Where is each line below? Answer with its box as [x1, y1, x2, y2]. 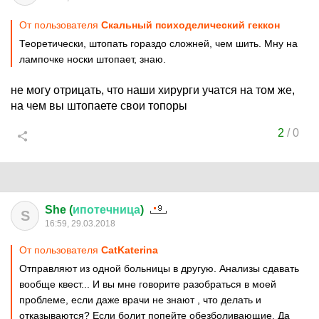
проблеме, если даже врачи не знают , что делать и [19, 294, 261, 305]
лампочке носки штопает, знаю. [19, 53, 166, 65]
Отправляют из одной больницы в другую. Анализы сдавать [19, 263, 299, 274]
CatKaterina [101, 244, 158, 256]
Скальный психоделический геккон [101, 19, 280, 31]
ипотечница [73, 204, 140, 216]
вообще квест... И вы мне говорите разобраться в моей [19, 278, 276, 290]
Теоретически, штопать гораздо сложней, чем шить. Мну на [19, 38, 298, 49]
